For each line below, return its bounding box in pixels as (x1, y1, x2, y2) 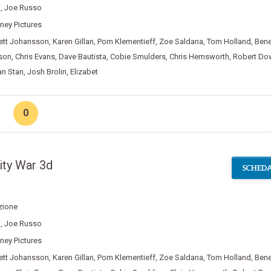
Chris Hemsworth (169, 52, 229, 61)
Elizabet (70, 67, 98, 76)
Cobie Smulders (109, 52, 166, 61)
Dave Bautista (58, 52, 106, 61)
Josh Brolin (27, 67, 67, 76)
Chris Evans (15, 52, 55, 61)
